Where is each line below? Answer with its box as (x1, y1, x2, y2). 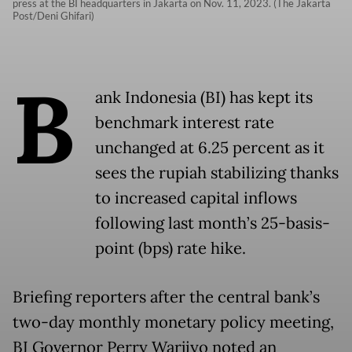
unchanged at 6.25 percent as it (95, 137, 324, 158)
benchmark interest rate (95, 112, 274, 133)
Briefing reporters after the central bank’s (13, 287, 320, 307)
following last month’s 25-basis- (95, 213, 330, 233)
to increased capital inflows (95, 188, 297, 208)
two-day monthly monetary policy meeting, (13, 312, 334, 332)
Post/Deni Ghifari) (13, 9, 94, 22)
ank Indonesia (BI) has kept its (95, 87, 313, 108)
